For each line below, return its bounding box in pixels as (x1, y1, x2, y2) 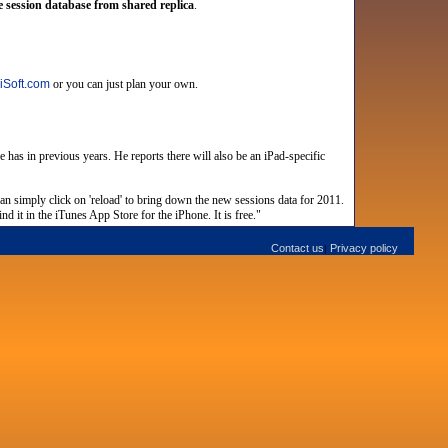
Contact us (271, 242, 325, 254)
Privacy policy (330, 242, 399, 254)
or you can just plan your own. (52, 77, 198, 91)
